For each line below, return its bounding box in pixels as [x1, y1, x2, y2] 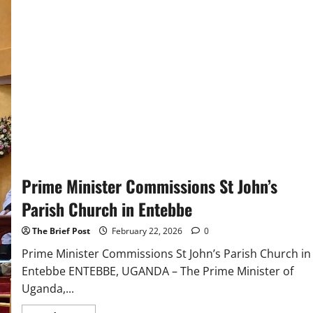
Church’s [83, 31, 125, 45]
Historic [83, 2, 122, 16]
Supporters [83, 110, 138, 124]
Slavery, [83, 61, 122, 75]
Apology [83, 12, 124, 26]
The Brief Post [31, 225, 90, 238]
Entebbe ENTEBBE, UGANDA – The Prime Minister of [21, 263, 293, 279]
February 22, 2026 [109, 225, 184, 238]
